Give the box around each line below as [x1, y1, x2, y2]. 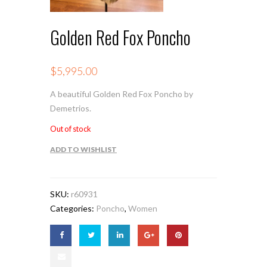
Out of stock [50, 124, 91, 134]
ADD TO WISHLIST [50, 145, 117, 154]
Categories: [50, 203, 96, 214]
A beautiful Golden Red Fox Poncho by [50, 89, 193, 100]
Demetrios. [50, 103, 91, 114]
